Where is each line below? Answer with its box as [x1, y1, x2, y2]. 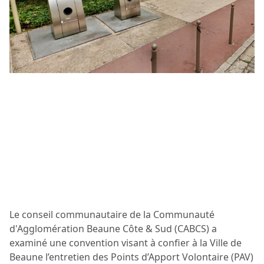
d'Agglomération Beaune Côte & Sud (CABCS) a [9, 222, 217, 236]
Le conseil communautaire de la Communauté [9, 208, 214, 222]
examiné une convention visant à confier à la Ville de [9, 236, 242, 250]
